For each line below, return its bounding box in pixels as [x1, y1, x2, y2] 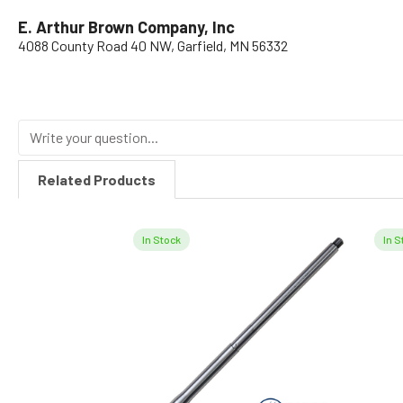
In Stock [141, 232, 181, 246]
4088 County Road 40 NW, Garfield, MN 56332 [18, 36, 288, 54]
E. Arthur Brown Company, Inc [18, 16, 235, 37]
